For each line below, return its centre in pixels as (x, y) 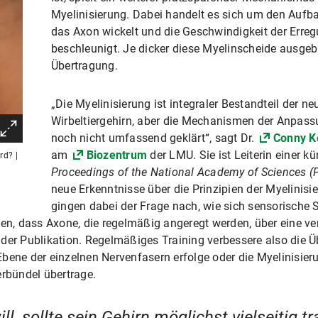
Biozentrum (117, 155)
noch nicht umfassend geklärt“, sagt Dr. (154, 138)
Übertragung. (84, 66)
